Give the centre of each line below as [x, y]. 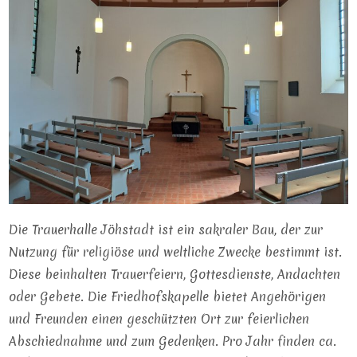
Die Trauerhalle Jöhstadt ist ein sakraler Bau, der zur [166, 230]
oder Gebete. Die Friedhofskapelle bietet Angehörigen [168, 297]
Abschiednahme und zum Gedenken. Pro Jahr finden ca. [173, 341]
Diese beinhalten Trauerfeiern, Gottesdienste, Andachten [175, 275]
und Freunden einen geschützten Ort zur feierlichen [159, 319]
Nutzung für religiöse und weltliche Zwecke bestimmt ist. [176, 252]
